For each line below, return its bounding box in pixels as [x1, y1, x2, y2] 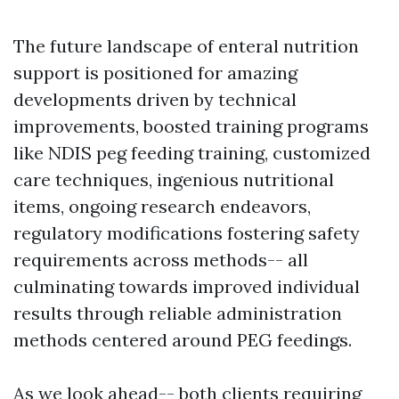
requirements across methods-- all [13, 248, 308, 272]
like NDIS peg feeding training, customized [13, 142, 370, 165]
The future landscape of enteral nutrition [13, 35, 359, 58]
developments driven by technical [13, 88, 297, 111]
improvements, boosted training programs [13, 115, 369, 138]
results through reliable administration [13, 302, 342, 325]
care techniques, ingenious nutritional [13, 168, 334, 191]
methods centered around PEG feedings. [13, 329, 352, 352]
